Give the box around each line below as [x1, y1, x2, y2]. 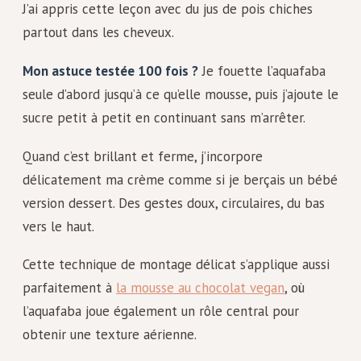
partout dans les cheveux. [23, 23, 174, 42]
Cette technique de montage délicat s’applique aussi [23, 255, 330, 274]
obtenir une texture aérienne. [23, 326, 197, 344]
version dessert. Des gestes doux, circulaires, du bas [23, 193, 325, 212]
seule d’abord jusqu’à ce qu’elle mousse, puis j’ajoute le [23, 85, 338, 103]
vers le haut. [23, 217, 94, 235]
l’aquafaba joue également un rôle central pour [23, 302, 299, 321]
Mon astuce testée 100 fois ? [23, 61, 198, 80]
